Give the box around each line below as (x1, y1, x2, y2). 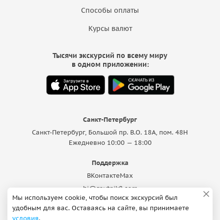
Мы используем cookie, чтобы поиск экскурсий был (12, 193, 178, 202)
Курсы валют (88, 24, 132, 33)
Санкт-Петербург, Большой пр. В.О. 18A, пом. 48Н (32, 128, 188, 137)
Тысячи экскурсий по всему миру (53, 51, 167, 60)
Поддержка (91, 159, 129, 167)
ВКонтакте (87, 171, 120, 180)
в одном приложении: (71, 60, 149, 69)
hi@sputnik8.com (82, 184, 137, 192)
